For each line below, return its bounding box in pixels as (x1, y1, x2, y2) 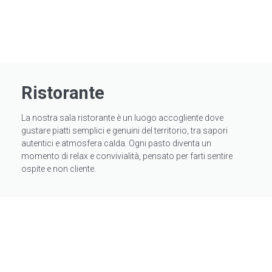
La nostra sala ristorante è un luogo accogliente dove (21, 113, 223, 123)
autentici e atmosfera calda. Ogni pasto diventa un (21, 138, 211, 149)
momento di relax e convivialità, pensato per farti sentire (21, 151, 233, 161)
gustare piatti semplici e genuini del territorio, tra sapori (21, 126, 228, 136)
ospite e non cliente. (21, 164, 96, 174)
